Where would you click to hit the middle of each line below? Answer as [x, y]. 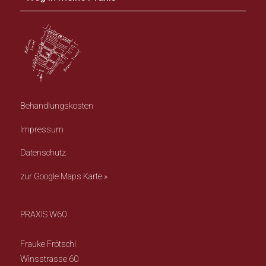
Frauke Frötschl [48, 245]
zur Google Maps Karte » [64, 176]
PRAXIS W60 [44, 215]
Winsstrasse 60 [50, 259]
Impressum [42, 129]
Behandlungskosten [57, 106]
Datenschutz [43, 153]
